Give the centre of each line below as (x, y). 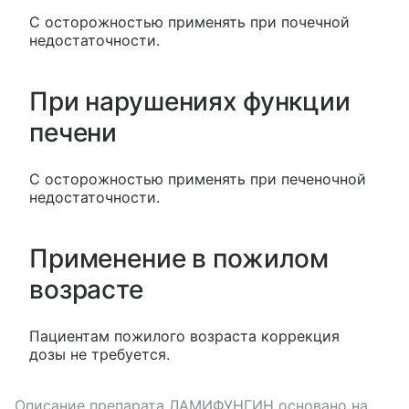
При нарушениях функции (190, 101)
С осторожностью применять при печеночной (198, 179)
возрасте (86, 289)
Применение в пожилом (179, 258)
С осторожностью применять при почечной (189, 22)
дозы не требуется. (100, 354)
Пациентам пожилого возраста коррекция (184, 336)
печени (73, 132)
